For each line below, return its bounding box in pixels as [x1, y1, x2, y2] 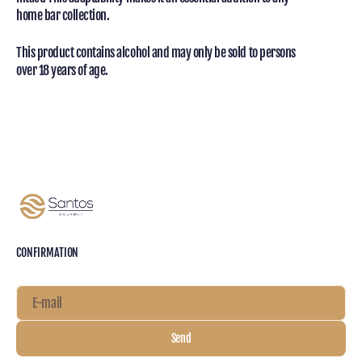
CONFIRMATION [16, 246, 79, 260]
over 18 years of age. [16, 62, 108, 79]
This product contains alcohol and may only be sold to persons [16, 44, 296, 61]
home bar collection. [16, 7, 110, 24]
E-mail [32, 295, 63, 312]
